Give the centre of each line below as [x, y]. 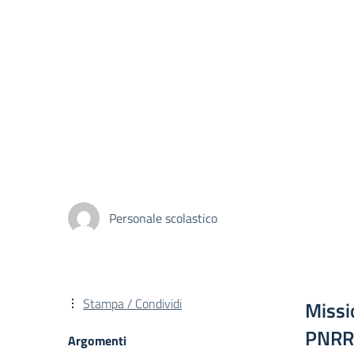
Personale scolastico [163, 218]
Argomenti [97, 341]
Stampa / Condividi [132, 303]
